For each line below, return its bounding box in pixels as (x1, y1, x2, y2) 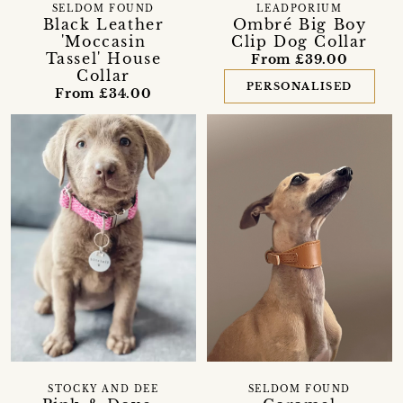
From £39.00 (251, 51, 348, 68)
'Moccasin (60, 32, 147, 51)
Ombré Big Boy (232, 15, 367, 34)
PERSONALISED (246, 80, 354, 94)
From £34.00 (55, 85, 152, 103)
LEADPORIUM (256, 4, 343, 15)
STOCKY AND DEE (48, 383, 159, 395)
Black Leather (42, 15, 165, 34)
